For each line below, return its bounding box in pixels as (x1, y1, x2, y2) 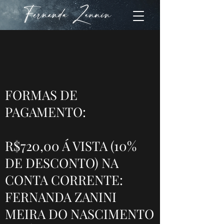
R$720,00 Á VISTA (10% (5, 137, 136, 154)
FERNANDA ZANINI (5, 188, 116, 205)
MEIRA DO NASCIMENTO (5, 205, 154, 222)
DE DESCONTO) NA (5, 154, 118, 171)
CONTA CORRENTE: (5, 171, 123, 188)
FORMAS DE (5, 86, 77, 103)
